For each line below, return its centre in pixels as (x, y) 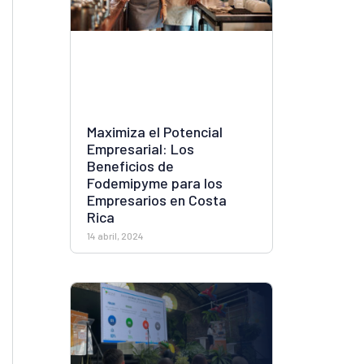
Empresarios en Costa (157, 200)
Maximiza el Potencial (155, 132)
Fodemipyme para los (155, 183)
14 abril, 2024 (115, 236)
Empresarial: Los (141, 149)
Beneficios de (130, 166)
